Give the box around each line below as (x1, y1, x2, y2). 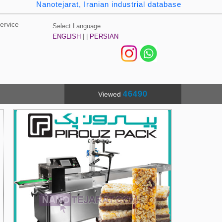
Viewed (98, 90, 123, 98)
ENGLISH (53, 33, 81, 40)
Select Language (53, 22, 101, 30)
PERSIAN (90, 33, 119, 40)
